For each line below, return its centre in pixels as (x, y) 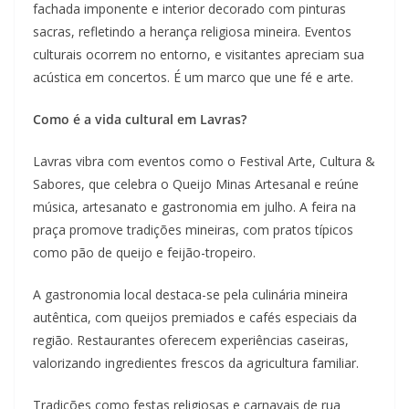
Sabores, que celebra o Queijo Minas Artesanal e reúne (196, 184)
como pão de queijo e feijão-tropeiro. (144, 253)
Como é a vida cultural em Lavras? (140, 120)
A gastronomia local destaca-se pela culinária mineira (190, 295)
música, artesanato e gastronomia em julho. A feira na (194, 207)
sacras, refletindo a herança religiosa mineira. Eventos (192, 32)
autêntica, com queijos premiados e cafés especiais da (195, 318)
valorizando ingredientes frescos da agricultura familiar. (196, 363)
